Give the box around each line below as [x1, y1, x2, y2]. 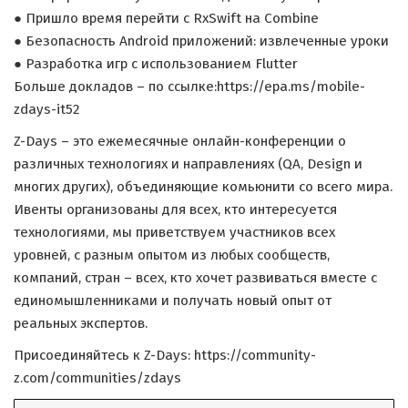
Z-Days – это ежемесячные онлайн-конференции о [14, 133, 346, 149]
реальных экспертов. [14, 315, 148, 331]
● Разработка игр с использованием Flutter [14, 56, 298, 72]
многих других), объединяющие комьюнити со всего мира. [14, 178, 393, 195]
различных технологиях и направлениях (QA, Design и [14, 156, 362, 172]
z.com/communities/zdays [14, 370, 181, 386]
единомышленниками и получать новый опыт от [14, 292, 331, 309]
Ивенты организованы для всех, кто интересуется [14, 201, 337, 218]
